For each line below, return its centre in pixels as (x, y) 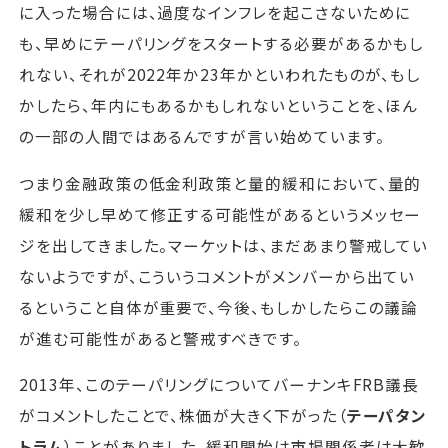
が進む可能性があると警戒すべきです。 (160, 337)
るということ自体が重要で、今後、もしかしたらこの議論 (219, 306)
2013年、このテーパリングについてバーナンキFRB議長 (219, 384)
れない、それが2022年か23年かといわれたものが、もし (220, 74)
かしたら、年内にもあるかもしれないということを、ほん (219, 105)
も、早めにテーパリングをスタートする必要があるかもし (222, 43)
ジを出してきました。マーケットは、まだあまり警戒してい (224, 244)
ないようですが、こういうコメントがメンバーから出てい (217, 275)
